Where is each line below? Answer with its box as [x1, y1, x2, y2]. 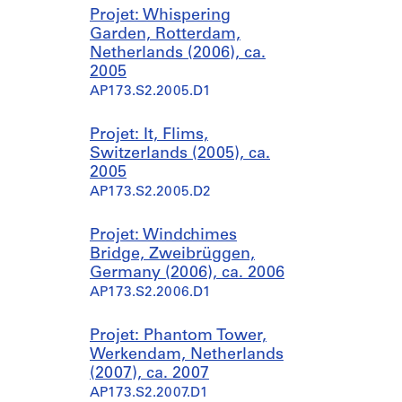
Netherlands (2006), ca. [90, 45, 266, 62]
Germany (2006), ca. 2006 [90, 265, 284, 282]
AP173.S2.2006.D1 [90, 286, 211, 300]
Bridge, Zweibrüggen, [90, 246, 255, 263]
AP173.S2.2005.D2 [90, 186, 211, 199]
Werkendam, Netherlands [90, 346, 284, 363]
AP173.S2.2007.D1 [90, 387, 208, 400]
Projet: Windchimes [90, 227, 237, 244]
